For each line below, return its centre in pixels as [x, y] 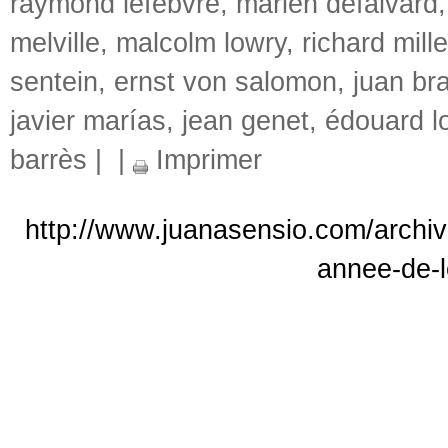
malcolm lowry [201, 42]
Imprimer [205, 159]
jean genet [245, 120]
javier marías [88, 120]
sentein [54, 81]
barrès [48, 159]
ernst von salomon [225, 81]
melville [55, 42]
